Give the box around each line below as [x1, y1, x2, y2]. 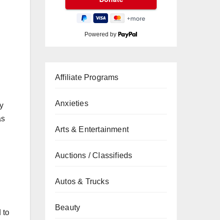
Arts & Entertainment [55, 125, 129, 134]
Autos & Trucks [55, 177, 109, 186]
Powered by [84, 31, 118, 38]
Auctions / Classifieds [55, 151, 133, 160]
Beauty [55, 203, 81, 212]
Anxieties [55, 99, 88, 108]
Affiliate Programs [55, 73, 119, 82]
